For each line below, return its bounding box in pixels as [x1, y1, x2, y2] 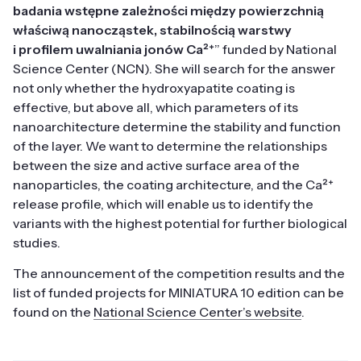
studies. [13, 234, 60, 251]
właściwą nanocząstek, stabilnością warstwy [13, 22, 292, 39]
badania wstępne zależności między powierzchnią [13, 2, 324, 19]
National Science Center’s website [93, 304, 301, 321]
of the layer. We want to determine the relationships [13, 138, 327, 155]
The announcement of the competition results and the [13, 265, 345, 282]
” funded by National [214, 41, 337, 58]
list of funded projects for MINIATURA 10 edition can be [13, 284, 344, 301]
